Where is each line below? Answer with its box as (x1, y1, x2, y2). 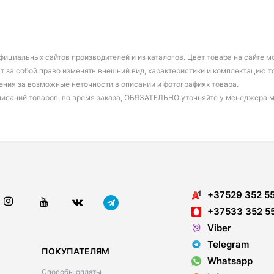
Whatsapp (207, 255, 253, 267)
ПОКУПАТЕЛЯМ (42, 246, 109, 257)
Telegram (207, 239, 249, 250)
